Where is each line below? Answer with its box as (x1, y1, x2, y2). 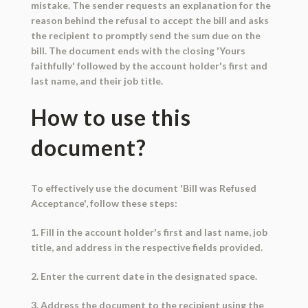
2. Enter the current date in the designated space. (30, 269, 257, 282)
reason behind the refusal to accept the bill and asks (30, 14, 269, 26)
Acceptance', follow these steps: (30, 197, 177, 209)
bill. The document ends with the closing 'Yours (30, 44, 245, 56)
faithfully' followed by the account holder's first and (30, 59, 267, 71)
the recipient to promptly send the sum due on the (30, 29, 261, 41)
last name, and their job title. (30, 74, 163, 87)
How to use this (30, 103, 191, 131)
